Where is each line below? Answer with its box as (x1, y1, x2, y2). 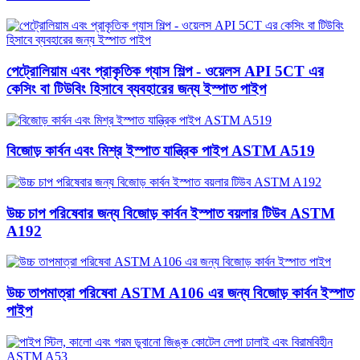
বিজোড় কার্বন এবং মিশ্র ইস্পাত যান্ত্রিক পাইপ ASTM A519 (6, 142, 315, 160)
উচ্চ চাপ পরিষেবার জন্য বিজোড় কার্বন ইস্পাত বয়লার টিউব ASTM (6, 204, 335, 222)
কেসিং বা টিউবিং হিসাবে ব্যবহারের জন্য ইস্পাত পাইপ (6, 80, 266, 97)
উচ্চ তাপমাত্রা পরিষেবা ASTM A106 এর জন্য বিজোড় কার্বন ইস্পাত (6, 284, 354, 302)
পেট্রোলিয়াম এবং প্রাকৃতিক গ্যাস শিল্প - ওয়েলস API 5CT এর (6, 62, 324, 80)
